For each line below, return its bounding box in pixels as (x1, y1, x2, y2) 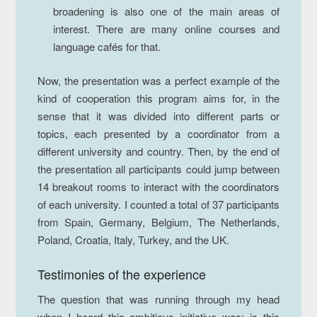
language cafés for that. (52, 38, 161, 54)
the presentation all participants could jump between (37, 161, 280, 176)
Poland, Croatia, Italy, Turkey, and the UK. (37, 231, 229, 247)
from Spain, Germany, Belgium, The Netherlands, (37, 214, 280, 229)
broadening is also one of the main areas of (52, 3, 280, 18)
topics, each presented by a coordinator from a (37, 125, 280, 141)
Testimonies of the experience (37, 264, 206, 283)
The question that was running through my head (37, 292, 280, 307)
